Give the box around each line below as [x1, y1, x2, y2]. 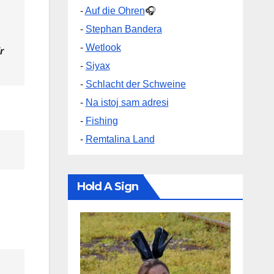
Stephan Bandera [85, 24, 162, 35]
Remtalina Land [85, 134, 155, 145]
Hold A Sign [76, 180, 139, 194]
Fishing [85, 116, 118, 127]
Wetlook [85, 42, 121, 53]
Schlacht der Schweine [85, 79, 186, 90]
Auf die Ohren [84, 6, 145, 17]
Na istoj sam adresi [85, 97, 169, 108]
